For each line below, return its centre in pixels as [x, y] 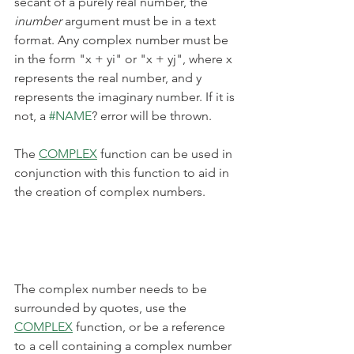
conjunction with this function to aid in [123, 172]
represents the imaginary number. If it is [126, 96]
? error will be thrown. [152, 115]
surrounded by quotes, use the [102, 307]
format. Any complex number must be [123, 40]
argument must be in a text [140, 21]
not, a [32, 115]
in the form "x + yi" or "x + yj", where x [125, 58]
